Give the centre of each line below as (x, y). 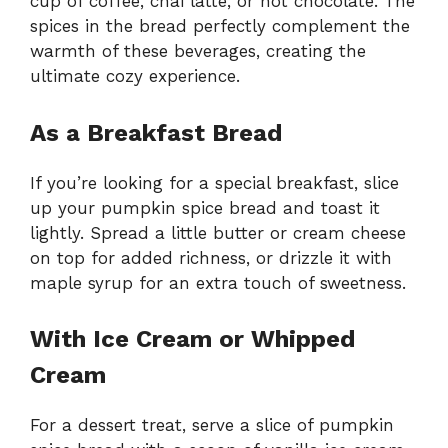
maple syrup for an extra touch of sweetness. (218, 282)
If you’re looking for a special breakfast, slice (214, 182)
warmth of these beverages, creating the (198, 51)
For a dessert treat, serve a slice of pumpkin (212, 425)
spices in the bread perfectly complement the (220, 26)
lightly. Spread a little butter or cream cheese (218, 232)
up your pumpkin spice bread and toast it (205, 207)
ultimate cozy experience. (135, 76)
